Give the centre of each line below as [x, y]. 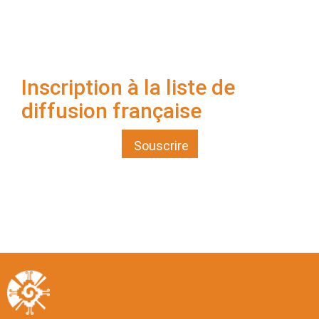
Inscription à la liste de [128, 87]
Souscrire [161, 146]
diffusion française [111, 111]
